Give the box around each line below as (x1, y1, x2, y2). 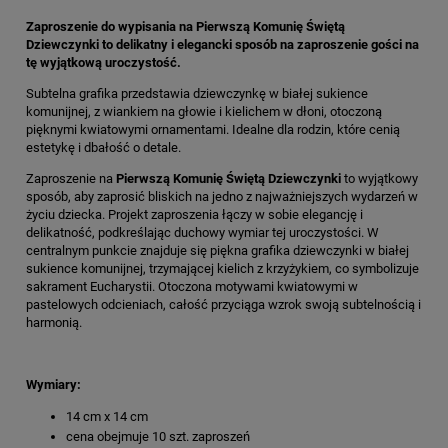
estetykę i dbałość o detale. (26, 139, 181, 155)
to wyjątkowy (344, 170, 418, 186)
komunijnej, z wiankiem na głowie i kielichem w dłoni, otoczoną (26, 103, 382, 119)
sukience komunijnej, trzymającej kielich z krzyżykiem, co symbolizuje (26, 260, 419, 276)
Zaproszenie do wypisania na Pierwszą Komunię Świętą (26, 18, 345, 34)
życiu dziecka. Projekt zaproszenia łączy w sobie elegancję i (26, 206, 363, 222)
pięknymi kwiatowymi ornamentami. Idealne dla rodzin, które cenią (26, 121, 400, 137)
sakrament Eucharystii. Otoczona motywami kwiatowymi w (26, 278, 358, 294)
